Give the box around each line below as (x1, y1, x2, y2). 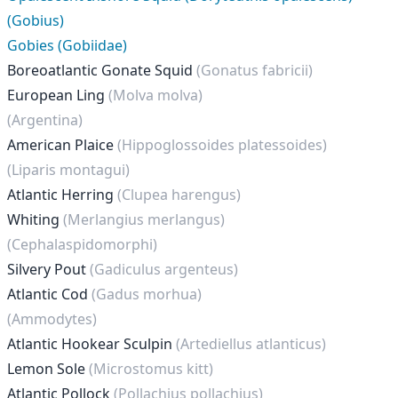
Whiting (7, 210, 63, 229)
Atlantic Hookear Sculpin (7, 334, 176, 354)
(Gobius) (7, 11, 64, 30)
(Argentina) (7, 110, 83, 130)
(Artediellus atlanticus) (176, 334, 326, 354)
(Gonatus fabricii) (196, 60, 313, 80)
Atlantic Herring (7, 185, 117, 204)
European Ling (7, 85, 108, 105)
